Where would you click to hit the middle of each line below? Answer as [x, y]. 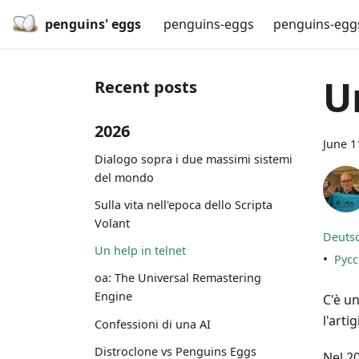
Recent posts [146, 87]
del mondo [124, 177]
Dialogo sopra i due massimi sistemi [194, 159]
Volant [112, 223]
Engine [113, 296]
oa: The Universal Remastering [178, 278]
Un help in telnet [140, 251]
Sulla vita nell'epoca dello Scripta [184, 204]
